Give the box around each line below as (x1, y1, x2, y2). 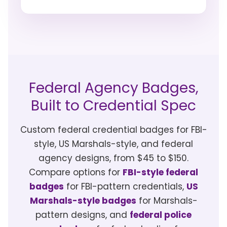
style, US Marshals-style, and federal (34, 137, 193, 150)
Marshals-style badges (29, 194, 136, 207)
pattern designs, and (35, 208, 130, 221)
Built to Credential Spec (31, 95, 196, 116)
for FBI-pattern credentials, (63, 180, 186, 193)
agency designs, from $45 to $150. (39, 152, 188, 164)
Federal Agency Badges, (28, 78, 199, 98)
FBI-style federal (123, 166, 198, 178)
